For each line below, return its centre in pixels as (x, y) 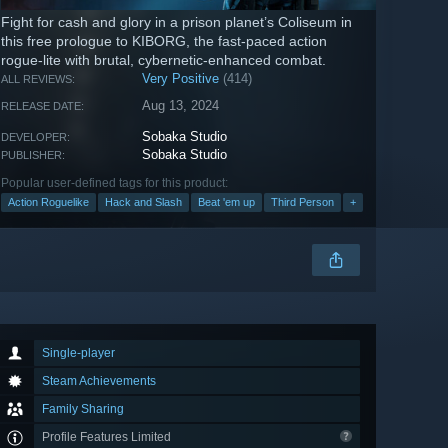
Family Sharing (83, 409)
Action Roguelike (48, 202)
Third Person (302, 202)
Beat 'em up (226, 202)
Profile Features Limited (108, 437)
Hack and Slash (143, 202)
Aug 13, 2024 (181, 106)
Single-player (78, 353)
